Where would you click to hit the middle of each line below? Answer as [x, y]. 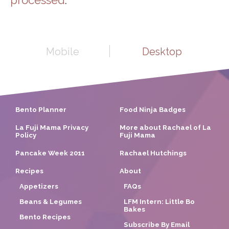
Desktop [162, 51]
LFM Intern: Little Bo [159, 201]
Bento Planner [41, 109]
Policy [26, 135]
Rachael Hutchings [153, 153]
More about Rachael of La [165, 127]
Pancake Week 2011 [50, 153]
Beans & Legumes [51, 201]
